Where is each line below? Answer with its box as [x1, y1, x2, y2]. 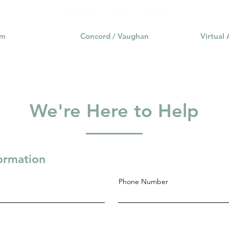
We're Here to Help [29, 99, 199, 122]
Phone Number [119, 176, 168, 186]
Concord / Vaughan [80, 31, 149, 41]
